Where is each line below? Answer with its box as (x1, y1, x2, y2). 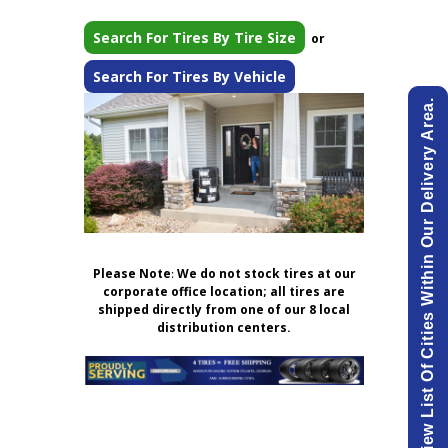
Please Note (92, 265, 171, 283)
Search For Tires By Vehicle (93, 67, 286, 87)
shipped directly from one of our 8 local (98, 301, 350, 319)
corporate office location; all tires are (103, 283, 345, 301)
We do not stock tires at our (176, 265, 356, 283)
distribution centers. (157, 319, 291, 337)
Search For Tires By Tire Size (93, 28, 296, 48)
